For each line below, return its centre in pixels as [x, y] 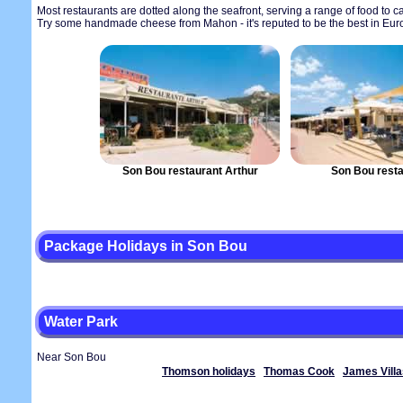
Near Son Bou [72, 357]
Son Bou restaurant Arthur [190, 171]
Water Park [81, 322]
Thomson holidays [209, 372]
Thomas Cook [299, 372]
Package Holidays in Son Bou [146, 246]
